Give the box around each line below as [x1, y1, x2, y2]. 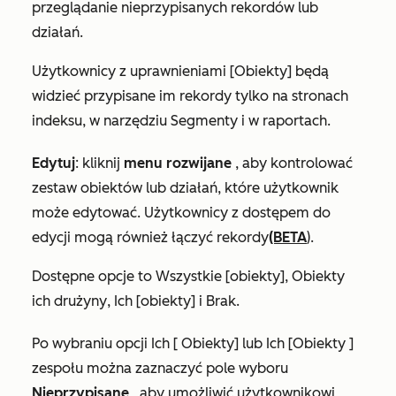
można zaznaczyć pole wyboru [87, 360, 288, 377]
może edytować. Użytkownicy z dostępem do [32, 204, 331, 222]
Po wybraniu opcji [32, 335, 151, 353]
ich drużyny [32, 293, 107, 310]
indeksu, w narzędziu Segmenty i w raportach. [32, 112, 331, 130]
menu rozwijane [124, 155, 232, 172]
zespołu [32, 360, 87, 377]
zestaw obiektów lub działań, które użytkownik [32, 179, 339, 197]
